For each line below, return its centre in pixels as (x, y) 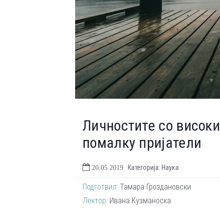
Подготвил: (100, 187)
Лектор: (95, 200)
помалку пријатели (142, 142)
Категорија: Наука (153, 167)
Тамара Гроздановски (154, 187)
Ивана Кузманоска (139, 200)
